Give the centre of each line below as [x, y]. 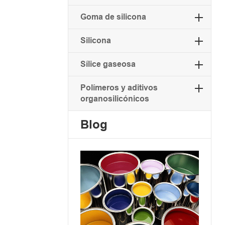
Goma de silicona [113, 17]
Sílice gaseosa [108, 64]
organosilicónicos [115, 98]
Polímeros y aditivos [119, 87]
